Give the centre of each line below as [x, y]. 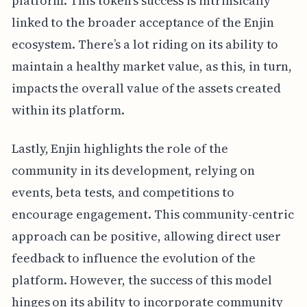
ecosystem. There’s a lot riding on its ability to [145, 44]
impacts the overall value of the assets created [146, 88]
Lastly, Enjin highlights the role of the [120, 148]
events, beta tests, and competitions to [123, 192]
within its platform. [68, 110]
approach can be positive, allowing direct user [146, 236]
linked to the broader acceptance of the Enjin [143, 22]
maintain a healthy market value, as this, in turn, [152, 66]
